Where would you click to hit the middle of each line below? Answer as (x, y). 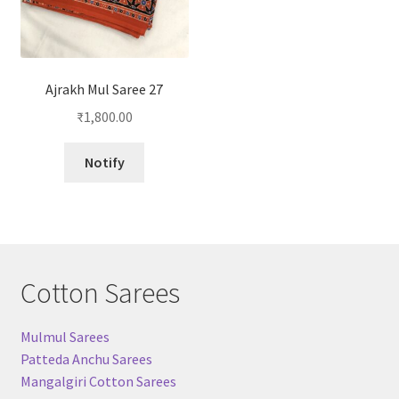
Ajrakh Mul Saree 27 (105, 90)
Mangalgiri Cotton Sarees (98, 381)
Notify (104, 162)
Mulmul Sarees (65, 336)
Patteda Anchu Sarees (86, 358)
